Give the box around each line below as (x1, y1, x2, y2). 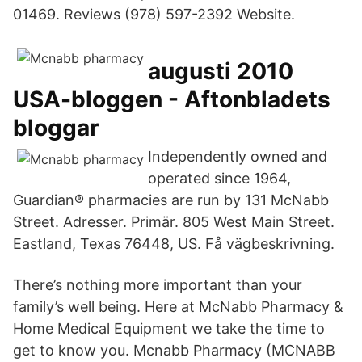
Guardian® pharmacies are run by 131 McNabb (13, 192, 329, 208)
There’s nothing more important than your (13, 276, 302, 293)
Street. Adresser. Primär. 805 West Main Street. (13, 213, 335, 230)
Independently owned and (148, 148, 327, 165)
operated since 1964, (148, 170, 291, 187)
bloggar (13, 114, 99, 141)
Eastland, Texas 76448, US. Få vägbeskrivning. (13, 235, 335, 252)
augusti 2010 (148, 57, 293, 85)
